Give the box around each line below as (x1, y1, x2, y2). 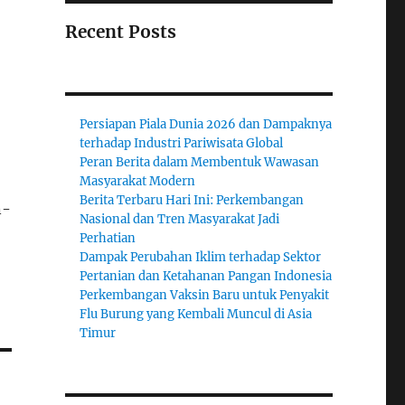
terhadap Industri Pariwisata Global (80, 136, 284, 152)
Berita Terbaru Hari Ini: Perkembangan (80, 193, 305, 209)
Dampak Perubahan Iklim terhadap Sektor (80, 250, 322, 266)
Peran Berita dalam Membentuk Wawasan (80, 155, 320, 171)
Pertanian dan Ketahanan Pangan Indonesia (80, 268, 333, 285)
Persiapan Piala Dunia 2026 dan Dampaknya (80, 117, 333, 133)
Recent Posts (64, 21, 176, 43)
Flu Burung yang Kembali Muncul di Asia (80, 306, 313, 323)
